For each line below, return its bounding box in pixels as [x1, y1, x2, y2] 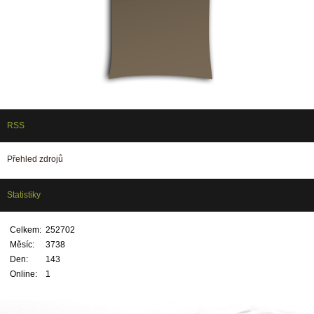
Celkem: [10, 225, 41, 235]
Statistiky [7, 190, 41, 200]
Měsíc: [10, 240, 34, 250]
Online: [10, 269, 37, 279]
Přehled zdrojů [7, 154, 63, 164]
